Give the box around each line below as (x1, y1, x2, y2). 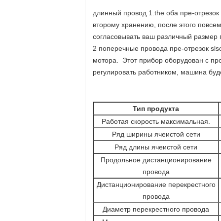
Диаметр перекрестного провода (103, 205, 209, 213)
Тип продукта (133, 105, 179, 112)
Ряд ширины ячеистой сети (111, 130, 200, 138)
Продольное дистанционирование (100, 156, 212, 164)
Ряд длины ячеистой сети (114, 143, 197, 151)
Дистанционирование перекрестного (96, 181, 216, 188)
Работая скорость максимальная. (102, 117, 210, 125)
